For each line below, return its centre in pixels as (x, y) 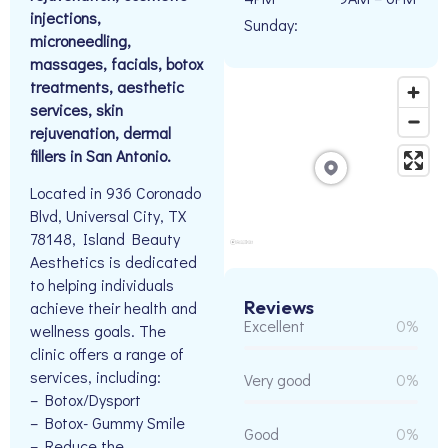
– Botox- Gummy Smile (107, 423)
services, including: (95, 377)
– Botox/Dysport (85, 400)
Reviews (279, 307)
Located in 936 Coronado (115, 193)
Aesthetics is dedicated (113, 262)
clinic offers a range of (107, 354)
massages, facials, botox (116, 63)
